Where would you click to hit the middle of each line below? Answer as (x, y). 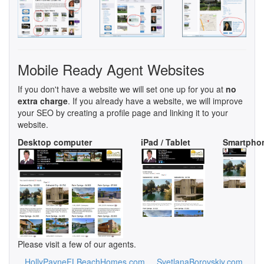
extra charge (43, 100)
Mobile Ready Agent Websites (111, 69)
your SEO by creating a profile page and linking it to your (123, 112)
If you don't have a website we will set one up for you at (122, 89)
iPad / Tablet (166, 142)
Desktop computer (55, 142)
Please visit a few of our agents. (77, 244)
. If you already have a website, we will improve (155, 100)
